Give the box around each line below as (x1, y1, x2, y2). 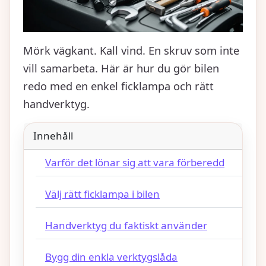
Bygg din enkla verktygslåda (45, 250, 178, 264)
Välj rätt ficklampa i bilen (45, 187, 160, 201)
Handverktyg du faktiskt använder (45, 218, 207, 233)
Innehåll (33, 129, 73, 143)
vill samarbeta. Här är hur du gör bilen (23, 61, 219, 76)
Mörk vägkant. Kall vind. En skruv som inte (23, 43, 239, 58)
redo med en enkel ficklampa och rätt (23, 79, 214, 94)
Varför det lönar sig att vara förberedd (45, 156, 224, 170)
